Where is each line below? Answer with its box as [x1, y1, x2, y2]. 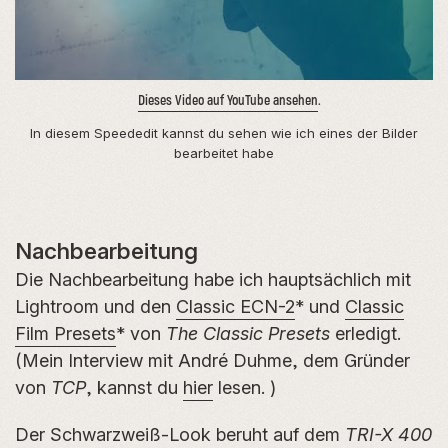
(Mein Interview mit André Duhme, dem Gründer [15, 349, 410, 371]
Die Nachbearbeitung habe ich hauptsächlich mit [15, 268, 411, 290]
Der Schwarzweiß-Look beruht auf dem [15, 423, 345, 445]
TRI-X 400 [345, 423, 432, 445]
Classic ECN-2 [176, 295, 295, 317]
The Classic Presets [166, 322, 330, 344]
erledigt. [330, 322, 401, 344]
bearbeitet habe [174, 144, 274, 161]
